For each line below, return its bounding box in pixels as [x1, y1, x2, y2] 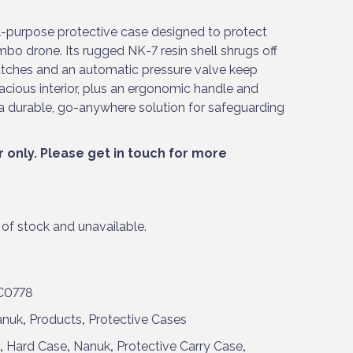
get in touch [87, 145, 165, 161]
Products [29, 311, 82, 327]
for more [165, 145, 227, 161]
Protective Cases [88, 311, 187, 327]
